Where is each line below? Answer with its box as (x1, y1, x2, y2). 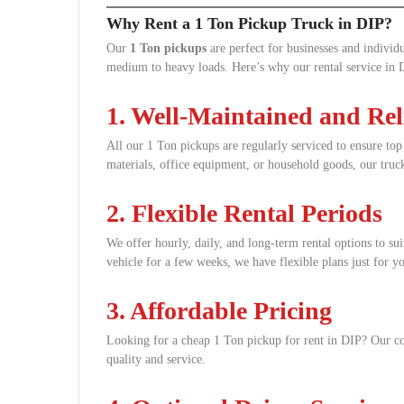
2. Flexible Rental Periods (106, 199, 382, 227)
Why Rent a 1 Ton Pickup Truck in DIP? (106, 14, 392, 32)
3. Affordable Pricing (106, 297, 332, 325)
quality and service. (106, 353, 206, 366)
